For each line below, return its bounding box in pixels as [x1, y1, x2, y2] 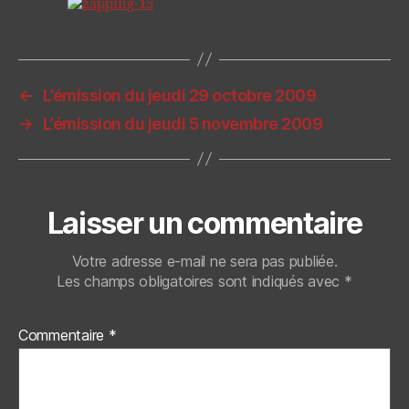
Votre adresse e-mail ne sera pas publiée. [71, 251, 338, 270]
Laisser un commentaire [47, 204, 362, 241]
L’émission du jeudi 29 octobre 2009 [42, 85, 317, 105]
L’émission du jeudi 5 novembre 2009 [42, 113, 323, 133]
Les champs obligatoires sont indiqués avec [57, 271, 344, 290]
